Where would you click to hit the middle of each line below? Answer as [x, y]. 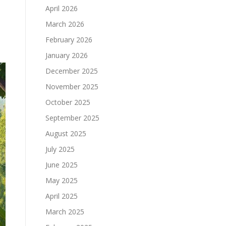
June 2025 [62, 165]
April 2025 [62, 196]
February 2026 [69, 40]
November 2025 [72, 87]
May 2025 [62, 180]
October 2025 [68, 102]
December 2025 [72, 71]
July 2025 [60, 149]
